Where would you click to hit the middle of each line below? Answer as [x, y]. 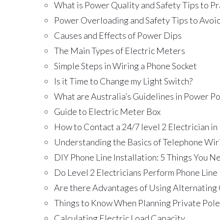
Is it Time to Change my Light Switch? [123, 81]
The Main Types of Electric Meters [120, 50]
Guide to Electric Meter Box [107, 111]
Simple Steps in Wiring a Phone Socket [125, 66]
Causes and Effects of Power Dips [118, 35]
